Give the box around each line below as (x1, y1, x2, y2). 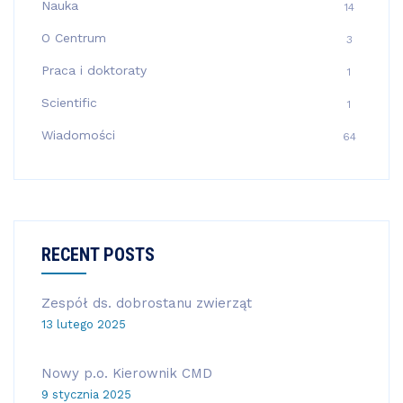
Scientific (41, 94, 97, 110)
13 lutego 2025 (41, 317, 126, 331)
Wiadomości (41, 127, 115, 142)
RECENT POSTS (41, 243, 155, 265)
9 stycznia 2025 (41, 387, 131, 401)
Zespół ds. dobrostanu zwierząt (41, 294, 252, 311)
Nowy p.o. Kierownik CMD (41, 364, 212, 381)
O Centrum (41, 30, 106, 45)
